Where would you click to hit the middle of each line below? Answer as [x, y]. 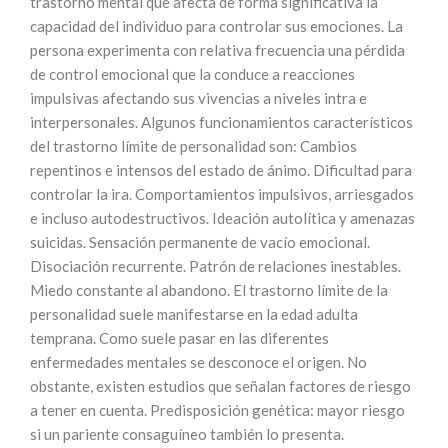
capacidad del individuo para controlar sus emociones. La [216, 26]
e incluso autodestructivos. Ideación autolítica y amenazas [222, 218]
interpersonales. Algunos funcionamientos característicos [221, 122]
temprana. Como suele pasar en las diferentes [179, 338]
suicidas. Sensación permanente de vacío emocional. [200, 242]
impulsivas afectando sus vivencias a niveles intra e [198, 98]
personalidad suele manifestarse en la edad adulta [194, 314]
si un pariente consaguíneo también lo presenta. [187, 434]
